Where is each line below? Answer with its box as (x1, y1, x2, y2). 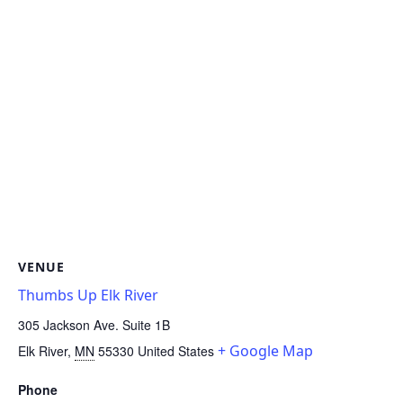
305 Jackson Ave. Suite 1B (18, 315, 170, 334)
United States (138, 341, 214, 360)
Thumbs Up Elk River (18, 284, 158, 305)
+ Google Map (218, 340, 313, 361)
